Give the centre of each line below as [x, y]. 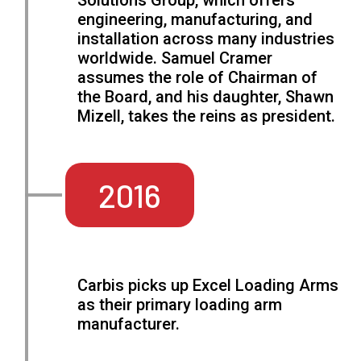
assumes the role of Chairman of [198, 78]
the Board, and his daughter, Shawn [206, 97]
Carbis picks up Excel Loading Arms [208, 286]
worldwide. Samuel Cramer [175, 58]
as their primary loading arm [180, 305]
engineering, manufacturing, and [195, 20]
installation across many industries [206, 39]
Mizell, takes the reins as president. [207, 116]
